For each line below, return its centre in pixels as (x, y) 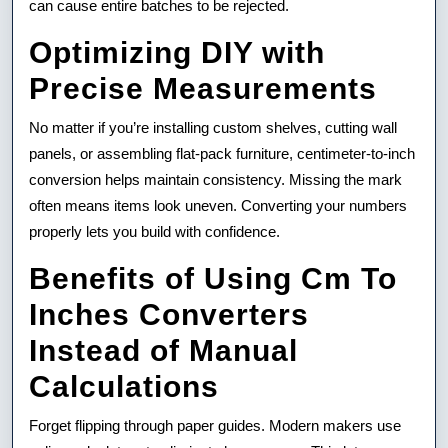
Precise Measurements (203, 88)
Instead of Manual (163, 350)
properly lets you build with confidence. (154, 231)
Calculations (124, 386)
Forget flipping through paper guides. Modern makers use (215, 425)
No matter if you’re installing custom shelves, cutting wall (213, 127)
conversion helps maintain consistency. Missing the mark (215, 179)
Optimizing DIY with (177, 52)
